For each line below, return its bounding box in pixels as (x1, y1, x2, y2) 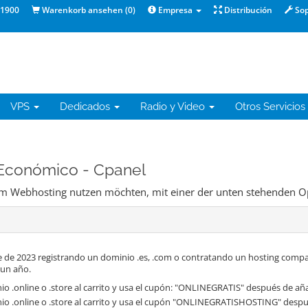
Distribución (221, 4, 272, 16)
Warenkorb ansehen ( (39, 4, 128, 16)
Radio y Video (140, 100, 208, 113)
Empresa (155, 4, 195, 16)
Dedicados (60, 100, 113, 113)
